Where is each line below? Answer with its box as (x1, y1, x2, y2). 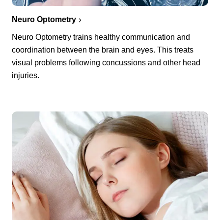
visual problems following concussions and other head (12, 58, 200, 67)
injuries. (12, 71, 39, 80)
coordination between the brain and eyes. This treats (12, 45, 193, 54)
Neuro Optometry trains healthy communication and (12, 32, 190, 41)
